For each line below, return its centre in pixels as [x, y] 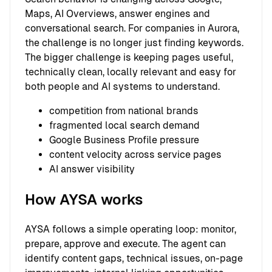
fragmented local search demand [124, 125]
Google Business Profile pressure [124, 140]
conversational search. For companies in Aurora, [132, 28]
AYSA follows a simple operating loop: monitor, [131, 229]
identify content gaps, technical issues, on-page [134, 259]
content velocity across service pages [135, 154]
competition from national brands [124, 110]
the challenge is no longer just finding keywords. [134, 42]
